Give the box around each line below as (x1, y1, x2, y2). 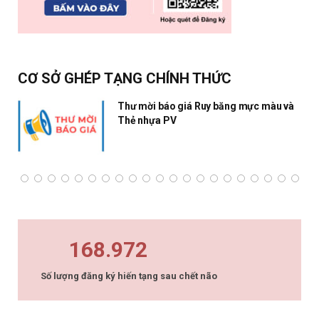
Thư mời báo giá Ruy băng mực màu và (117, 100, 295, 112)
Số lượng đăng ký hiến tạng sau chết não (41, 271, 217, 282)
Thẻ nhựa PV (117, 114, 177, 126)
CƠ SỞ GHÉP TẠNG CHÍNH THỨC (18, 69, 231, 87)
